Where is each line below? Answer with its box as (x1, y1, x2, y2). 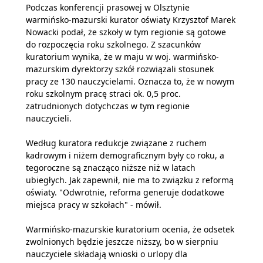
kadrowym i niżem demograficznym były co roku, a (26, 150, 224, 161)
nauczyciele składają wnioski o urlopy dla (26, 248, 187, 259)
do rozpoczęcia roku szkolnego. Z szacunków (26, 39, 201, 50)
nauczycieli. (26, 113, 72, 124)
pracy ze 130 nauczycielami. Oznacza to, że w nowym (26, 76, 234, 87)
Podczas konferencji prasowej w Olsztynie (26, 2, 190, 13)
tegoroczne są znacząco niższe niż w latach (26, 162, 195, 173)
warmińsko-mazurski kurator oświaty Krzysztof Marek (26, 14, 235, 25)
